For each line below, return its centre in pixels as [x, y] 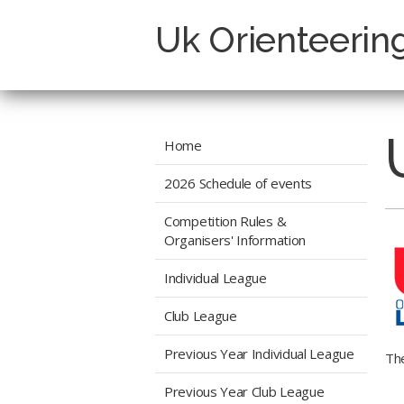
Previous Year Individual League [259, 353]
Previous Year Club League [244, 391]
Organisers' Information [235, 240]
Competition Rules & [225, 221]
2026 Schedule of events [239, 183]
